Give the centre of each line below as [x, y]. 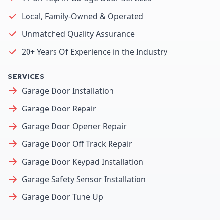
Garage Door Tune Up [62, 197]
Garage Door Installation [68, 91]
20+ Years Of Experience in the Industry [95, 51]
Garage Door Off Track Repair [77, 144]
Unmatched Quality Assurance [78, 34]
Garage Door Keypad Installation [82, 161]
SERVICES [26, 76]
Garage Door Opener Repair [74, 126]
